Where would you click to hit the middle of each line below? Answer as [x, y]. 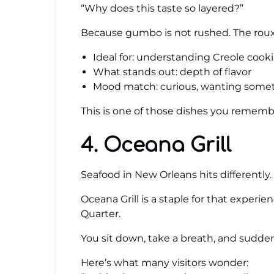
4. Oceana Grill [156, 145]
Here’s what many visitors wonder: [165, 263]
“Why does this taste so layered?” [162, 8]
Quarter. [101, 214]
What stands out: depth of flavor [172, 72]
